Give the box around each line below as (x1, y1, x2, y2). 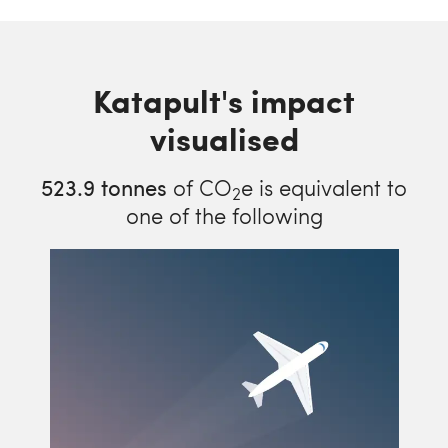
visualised (149, 115, 299, 161)
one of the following (125, 200, 323, 230)
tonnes (95, 172, 167, 202)
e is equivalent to (241, 172, 407, 202)
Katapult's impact (93, 77, 355, 123)
